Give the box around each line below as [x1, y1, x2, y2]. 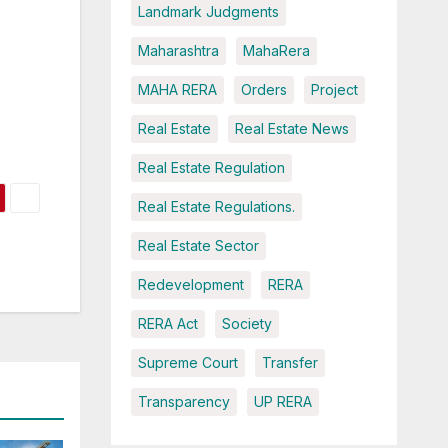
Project [310, 81, 358, 99]
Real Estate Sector [137, 237, 259, 255]
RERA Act [137, 315, 198, 333]
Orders [240, 81, 287, 99]
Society [221, 315, 272, 333]
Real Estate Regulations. [137, 198, 295, 216]
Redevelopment [137, 276, 244, 294]
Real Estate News [234, 120, 349, 138]
